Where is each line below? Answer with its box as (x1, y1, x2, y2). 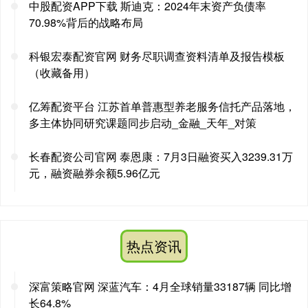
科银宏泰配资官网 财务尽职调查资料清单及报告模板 (29, 47, 285, 64)
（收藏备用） (29, 64, 95, 80)
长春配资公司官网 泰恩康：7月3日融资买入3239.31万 (29, 148, 293, 164)
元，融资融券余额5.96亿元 (29, 164, 160, 181)
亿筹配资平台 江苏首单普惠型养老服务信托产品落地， (29, 98, 296, 114)
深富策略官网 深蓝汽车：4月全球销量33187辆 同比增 (29, 278, 291, 294)
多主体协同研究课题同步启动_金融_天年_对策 (29, 114, 256, 131)
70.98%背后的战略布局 (29, 14, 143, 30)
